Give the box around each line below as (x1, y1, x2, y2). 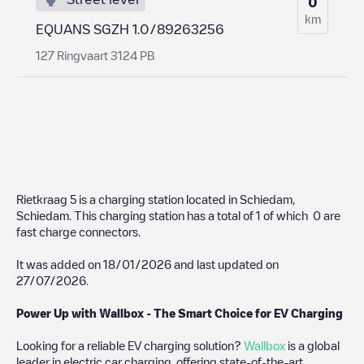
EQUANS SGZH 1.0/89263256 (36, 22, 224, 36)
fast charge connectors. (16, 225, 141, 237)
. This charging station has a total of (69, 209, 256, 221)
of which (261, 209, 313, 221)
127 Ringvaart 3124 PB (36, 49, 154, 61)
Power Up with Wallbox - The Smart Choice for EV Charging (16, 306, 343, 318)
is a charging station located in (76, 193, 240, 205)
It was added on (16, 258, 103, 270)
